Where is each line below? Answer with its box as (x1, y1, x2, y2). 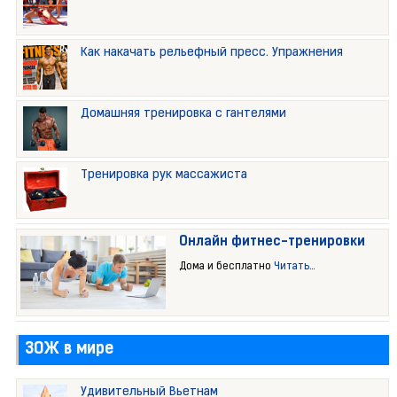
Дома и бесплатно (179, 261, 275, 273)
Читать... (274, 261, 315, 273)
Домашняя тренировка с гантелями (80, 107, 286, 121)
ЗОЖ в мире (24, 340, 113, 358)
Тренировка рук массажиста (80, 168, 247, 183)
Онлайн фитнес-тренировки (179, 236, 366, 250)
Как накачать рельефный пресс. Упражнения (80, 46, 343, 60)
